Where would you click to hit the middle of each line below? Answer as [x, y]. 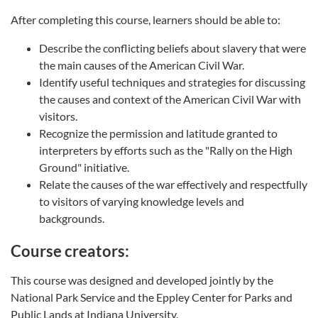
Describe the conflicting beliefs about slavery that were [172, 48]
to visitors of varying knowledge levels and [142, 201]
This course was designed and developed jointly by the [142, 280]
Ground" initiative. [84, 167]
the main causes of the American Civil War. [142, 65]
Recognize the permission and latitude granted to [158, 133]
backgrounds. [72, 218]
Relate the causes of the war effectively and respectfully [173, 184]
